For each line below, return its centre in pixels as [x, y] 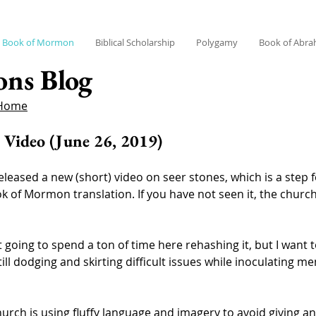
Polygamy [217, 42]
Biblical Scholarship [135, 42]
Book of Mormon [38, 42]
